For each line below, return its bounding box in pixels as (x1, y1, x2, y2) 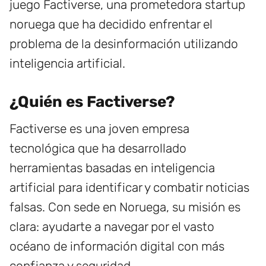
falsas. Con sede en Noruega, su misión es (9, 199, 240, 214)
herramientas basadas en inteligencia (9, 160, 215, 175)
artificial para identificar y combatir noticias (9, 179, 249, 195)
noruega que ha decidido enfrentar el (9, 16, 213, 31)
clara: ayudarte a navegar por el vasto (9, 218, 214, 234)
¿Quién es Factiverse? (9, 92, 175, 111)
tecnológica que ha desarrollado (9, 140, 186, 156)
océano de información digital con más (9, 238, 224, 254)
